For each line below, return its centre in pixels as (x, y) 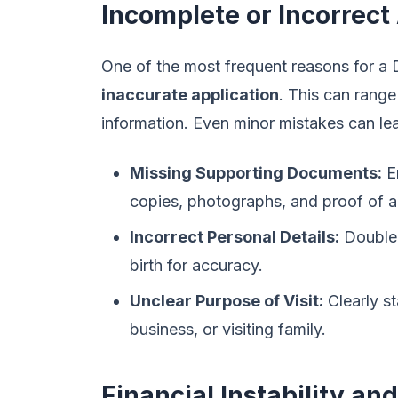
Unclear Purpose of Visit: (227, 301)
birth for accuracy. (196, 265)
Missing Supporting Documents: (256, 173)
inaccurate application (190, 95)
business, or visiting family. (228, 329)
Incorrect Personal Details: (235, 237)
